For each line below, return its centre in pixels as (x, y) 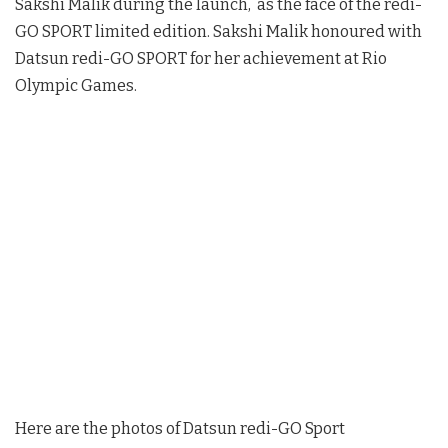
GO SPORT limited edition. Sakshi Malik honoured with (218, 31)
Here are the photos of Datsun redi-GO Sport (180, 428)
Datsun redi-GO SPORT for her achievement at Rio (201, 58)
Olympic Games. (76, 85)
